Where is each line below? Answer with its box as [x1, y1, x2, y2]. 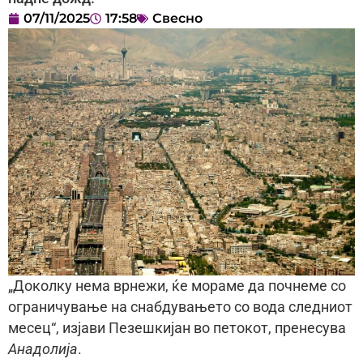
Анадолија [8, 341, 78, 358]
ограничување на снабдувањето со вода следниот [8, 299, 352, 316]
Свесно [152, 11, 203, 27]
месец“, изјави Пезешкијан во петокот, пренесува [8, 320, 346, 337]
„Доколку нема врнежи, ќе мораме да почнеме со [8, 278, 346, 295]
